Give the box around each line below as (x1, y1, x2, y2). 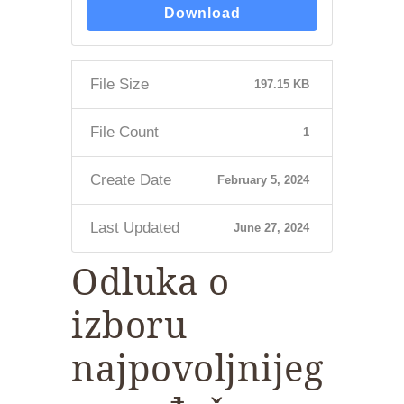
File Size (90, 76, 149, 94)
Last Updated (90, 219, 179, 237)
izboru (71, 299, 187, 350)
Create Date (90, 171, 171, 189)
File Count (90, 124, 159, 142)
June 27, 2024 (233, 221, 309, 235)
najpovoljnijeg (71, 343, 324, 393)
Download (163, 5, 241, 22)
